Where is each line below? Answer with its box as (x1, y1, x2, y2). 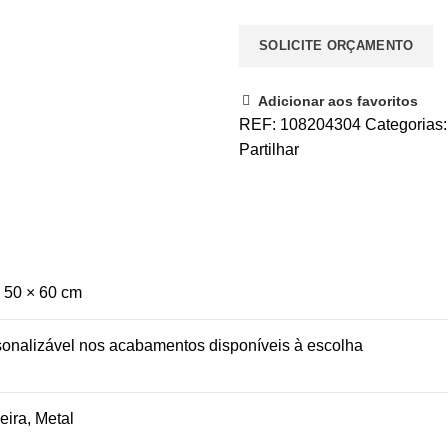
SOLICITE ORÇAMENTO (259, 38, 414, 53)
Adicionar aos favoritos (258, 92, 418, 109)
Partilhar (239, 141, 299, 158)
